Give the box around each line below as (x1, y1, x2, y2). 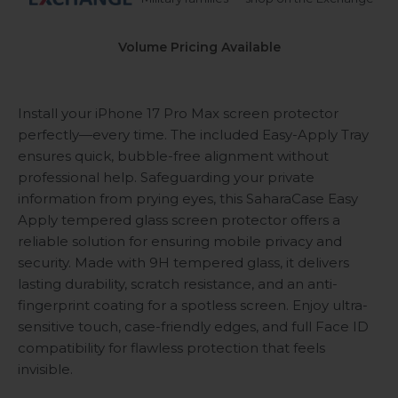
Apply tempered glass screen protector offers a (18, 211, 340, 229)
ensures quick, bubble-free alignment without (18, 147, 329, 165)
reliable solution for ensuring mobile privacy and (18, 233, 342, 251)
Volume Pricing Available (117, 38, 281, 55)
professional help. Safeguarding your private (18, 169, 314, 187)
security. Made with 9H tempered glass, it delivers (18, 254, 349, 272)
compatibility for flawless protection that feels (18, 339, 325, 357)
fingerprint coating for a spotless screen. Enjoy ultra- (18, 297, 368, 314)
